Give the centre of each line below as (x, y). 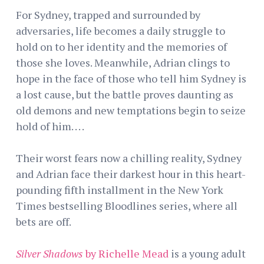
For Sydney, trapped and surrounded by (108, 14)
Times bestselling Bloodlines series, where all (127, 205)
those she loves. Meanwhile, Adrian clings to (123, 62)
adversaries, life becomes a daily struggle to (121, 30)
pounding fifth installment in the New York (120, 189)
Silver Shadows (49, 253)
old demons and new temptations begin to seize (131, 110)
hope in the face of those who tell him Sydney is (131, 78)
